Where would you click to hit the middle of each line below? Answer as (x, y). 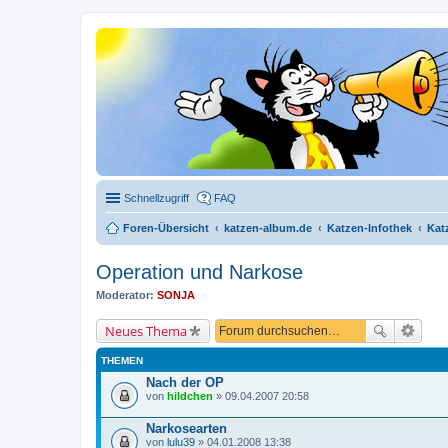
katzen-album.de (268, 228)
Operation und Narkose (199, 272)
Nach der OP (185, 382)
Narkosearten (186, 428)
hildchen (190, 395)
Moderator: (125, 295)
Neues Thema (146, 330)
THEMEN (122, 360)
